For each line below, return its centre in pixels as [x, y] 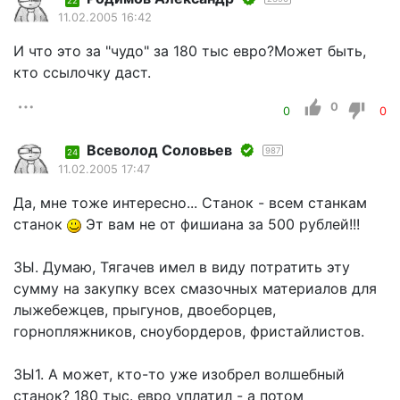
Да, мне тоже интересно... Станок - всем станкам [190, 203]
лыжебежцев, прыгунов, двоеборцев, [145, 310]
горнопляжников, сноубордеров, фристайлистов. [189, 332]
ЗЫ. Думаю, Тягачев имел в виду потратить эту [182, 267]
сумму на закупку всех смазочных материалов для [195, 289]
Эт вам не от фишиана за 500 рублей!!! [221, 225]
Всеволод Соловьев [159, 150]
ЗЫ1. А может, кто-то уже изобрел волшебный [179, 375]
